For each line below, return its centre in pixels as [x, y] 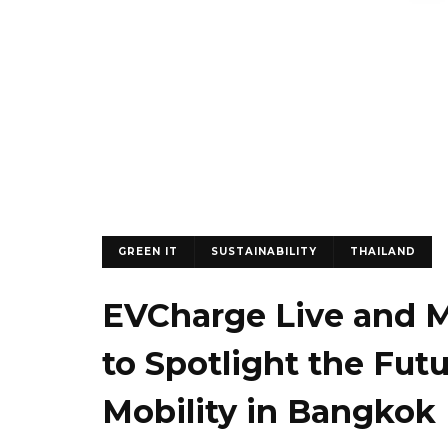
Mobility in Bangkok [269, 411]
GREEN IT [148, 251]
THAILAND [383, 251]
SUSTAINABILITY [264, 251]
